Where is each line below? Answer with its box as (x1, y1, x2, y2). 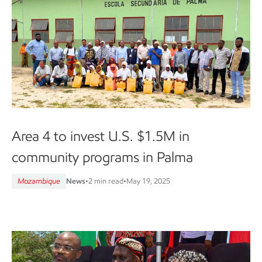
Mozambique (18, 177, 60, 185)
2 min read (88, 177, 123, 185)
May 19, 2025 (126, 177, 170, 185)
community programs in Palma (12, 149, 193, 166)
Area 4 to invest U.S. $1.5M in (12, 127, 189, 144)
